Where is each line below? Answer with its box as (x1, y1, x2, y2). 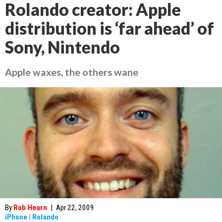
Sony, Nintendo (5, 37, 120, 57)
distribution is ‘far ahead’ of (5, 18, 214, 38)
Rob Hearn (13, 203, 47, 212)
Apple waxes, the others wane (5, 66, 138, 78)
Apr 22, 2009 (56, 203, 94, 212)
